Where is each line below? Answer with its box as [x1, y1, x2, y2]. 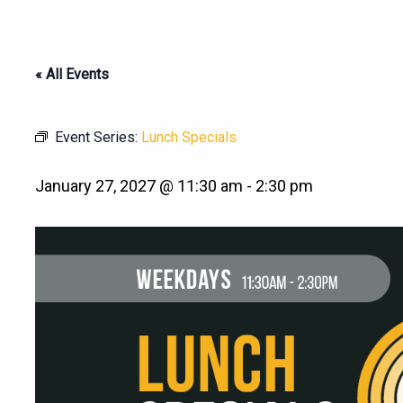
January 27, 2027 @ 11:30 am [35, 176, 243, 195]
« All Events [35, 66, 109, 83]
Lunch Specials [141, 129, 237, 146]
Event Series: [55, 129, 141, 146]
